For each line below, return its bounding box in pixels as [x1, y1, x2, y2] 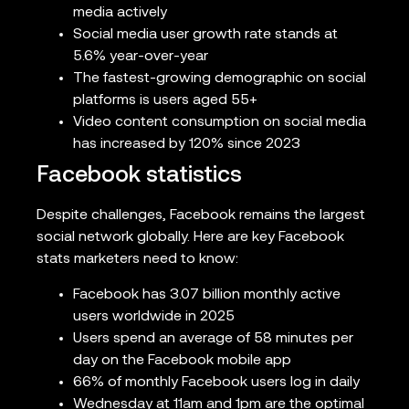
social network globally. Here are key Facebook [37, 230, 344, 246]
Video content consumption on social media [73, 115, 366, 131]
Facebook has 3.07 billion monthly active [73, 287, 341, 302]
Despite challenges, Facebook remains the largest [37, 208, 365, 224]
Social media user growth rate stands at [73, 27, 338, 43]
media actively [73, 5, 167, 21]
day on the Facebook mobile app [73, 352, 291, 368]
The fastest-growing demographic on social [73, 71, 366, 87]
